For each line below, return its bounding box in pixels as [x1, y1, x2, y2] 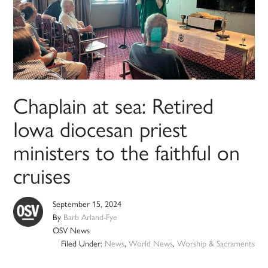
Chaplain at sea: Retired [13, 89, 214, 121]
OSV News [53, 224, 90, 236]
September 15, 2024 [53, 197, 122, 210]
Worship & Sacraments [176, 237, 255, 249]
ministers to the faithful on [13, 136, 240, 167]
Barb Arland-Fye [63, 211, 118, 223]
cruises [13, 159, 71, 191]
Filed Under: [60, 237, 105, 249]
